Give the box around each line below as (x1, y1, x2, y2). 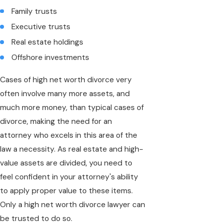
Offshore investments (11, 52, 90, 62)
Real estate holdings (11, 37, 84, 47)
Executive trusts (11, 21, 71, 32)
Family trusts (11, 6, 57, 16)
